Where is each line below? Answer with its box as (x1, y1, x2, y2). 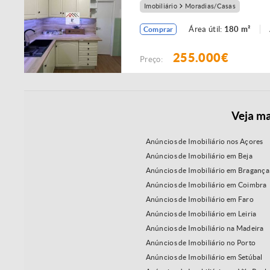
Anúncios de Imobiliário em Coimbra (145, 181, 267, 189)
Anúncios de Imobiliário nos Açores (145, 137, 263, 146)
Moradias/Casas (185, 2, 236, 10)
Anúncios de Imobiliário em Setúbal (145, 253, 263, 262)
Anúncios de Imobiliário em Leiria (145, 210, 257, 218)
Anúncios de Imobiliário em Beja (145, 152, 253, 160)
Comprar (143, 25, 174, 33)
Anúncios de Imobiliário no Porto (145, 239, 256, 247)
